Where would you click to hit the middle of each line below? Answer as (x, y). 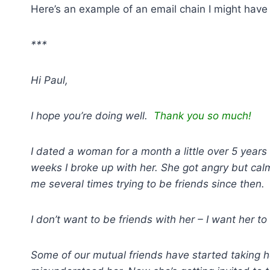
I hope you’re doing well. (92, 116)
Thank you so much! (204, 116)
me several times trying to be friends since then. (148, 184)
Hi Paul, (49, 80)
